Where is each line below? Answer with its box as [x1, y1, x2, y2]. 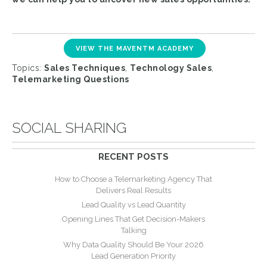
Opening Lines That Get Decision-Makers [62, 214, 205, 223]
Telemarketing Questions [12, 74, 129, 84]
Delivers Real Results [96, 185, 171, 195]
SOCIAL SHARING [12, 119, 126, 136]
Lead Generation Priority [91, 251, 176, 260]
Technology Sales [130, 63, 212, 73]
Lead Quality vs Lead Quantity [81, 200, 186, 209]
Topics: [12, 63, 44, 73]
